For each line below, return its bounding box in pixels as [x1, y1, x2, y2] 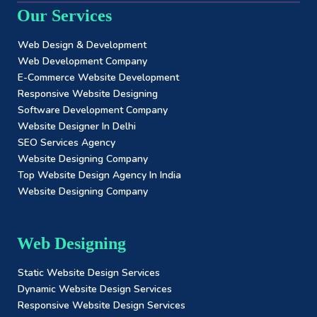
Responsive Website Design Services [18, 299, 185, 312]
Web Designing [17, 234, 126, 253]
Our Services [17, 6, 112, 25]
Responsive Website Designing [18, 87, 158, 100]
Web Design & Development [18, 38, 146, 52]
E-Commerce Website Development [18, 71, 179, 84]
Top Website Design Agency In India [18, 168, 181, 182]
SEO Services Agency [18, 136, 115, 149]
